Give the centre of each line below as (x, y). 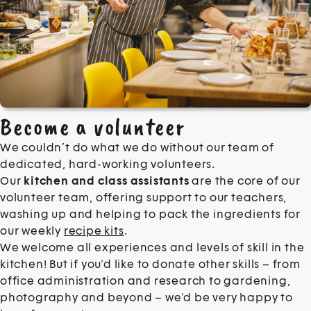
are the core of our (245, 180)
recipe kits (94, 230)
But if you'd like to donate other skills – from (175, 264)
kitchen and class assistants (105, 180)
